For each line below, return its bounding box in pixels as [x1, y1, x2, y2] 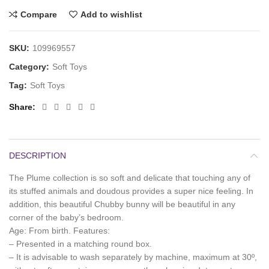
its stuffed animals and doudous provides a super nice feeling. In [9, 186, 253, 196]
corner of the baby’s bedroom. [9, 213, 124, 223]
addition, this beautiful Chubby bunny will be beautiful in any [9, 199, 235, 210]
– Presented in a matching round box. [9, 239, 152, 249]
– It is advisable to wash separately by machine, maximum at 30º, [9, 252, 257, 262]
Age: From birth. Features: [9, 226, 110, 236]
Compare [20, 10, 57, 20]
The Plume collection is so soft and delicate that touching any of [9, 173, 250, 183]
